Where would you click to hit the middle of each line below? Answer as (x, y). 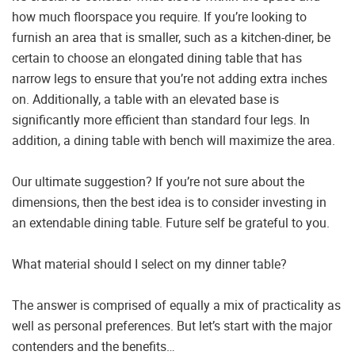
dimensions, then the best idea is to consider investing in (169, 202)
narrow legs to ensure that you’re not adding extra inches (170, 79)
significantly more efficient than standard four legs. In (161, 120)
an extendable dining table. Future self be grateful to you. (171, 223)
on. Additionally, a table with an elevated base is (145, 99)
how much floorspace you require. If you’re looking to (159, 17)
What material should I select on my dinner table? (149, 264)
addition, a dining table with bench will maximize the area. (174, 141)
